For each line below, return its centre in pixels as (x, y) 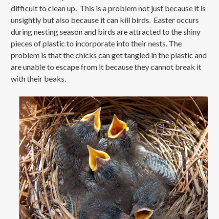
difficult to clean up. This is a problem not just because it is (109, 8)
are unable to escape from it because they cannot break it (106, 67)
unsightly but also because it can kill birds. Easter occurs (105, 20)
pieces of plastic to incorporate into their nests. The (97, 44)
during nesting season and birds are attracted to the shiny (106, 32)
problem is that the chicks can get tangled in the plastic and (109, 55)
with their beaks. (39, 79)
